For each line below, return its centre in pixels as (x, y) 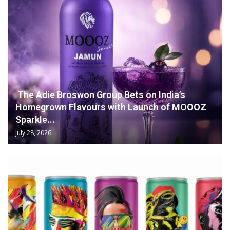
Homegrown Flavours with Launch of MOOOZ (111, 107)
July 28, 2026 (33, 133)
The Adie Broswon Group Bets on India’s (100, 95)
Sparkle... (35, 119)
